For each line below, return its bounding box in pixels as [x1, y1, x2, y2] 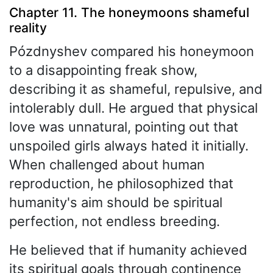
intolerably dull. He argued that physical [9, 100, 258, 116]
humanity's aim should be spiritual [9, 194, 222, 211]
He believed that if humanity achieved [9, 242, 247, 258]
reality [9, 19, 47, 35]
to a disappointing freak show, [9, 62, 197, 79]
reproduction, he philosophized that [9, 175, 233, 192]
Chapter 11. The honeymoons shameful [9, 4, 249, 20]
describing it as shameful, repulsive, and [9, 81, 263, 97]
